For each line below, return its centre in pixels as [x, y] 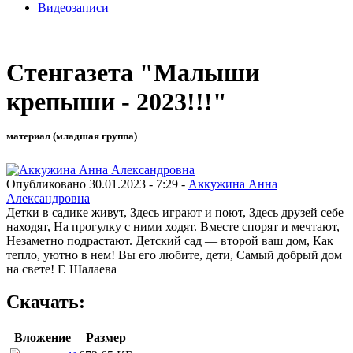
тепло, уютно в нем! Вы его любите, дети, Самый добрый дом [174, 255]
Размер [106, 338]
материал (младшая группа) [72, 136]
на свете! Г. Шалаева [61, 269]
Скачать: [46, 302]
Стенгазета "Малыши [133, 73]
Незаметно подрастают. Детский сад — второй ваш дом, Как [170, 240]
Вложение [42, 338]
